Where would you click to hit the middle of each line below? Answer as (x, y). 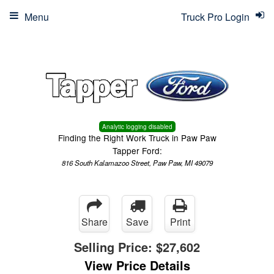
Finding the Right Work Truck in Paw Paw (137, 138)
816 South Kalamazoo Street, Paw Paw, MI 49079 (137, 163)
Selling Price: (115, 247)
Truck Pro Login (215, 17)
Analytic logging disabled (137, 127)
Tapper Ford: (137, 150)
